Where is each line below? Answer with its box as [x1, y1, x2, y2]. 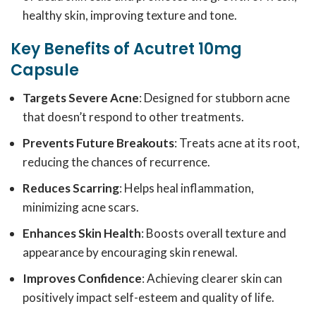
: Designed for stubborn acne [139, 90, 290, 105]
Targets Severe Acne [23, 90, 139, 105]
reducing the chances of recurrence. [23, 154, 210, 169]
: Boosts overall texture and [141, 226, 286, 241]
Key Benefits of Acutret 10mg [11, 38, 242, 60]
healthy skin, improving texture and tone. [23, 8, 237, 23]
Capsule [11, 59, 79, 81]
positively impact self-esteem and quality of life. [23, 290, 274, 305]
